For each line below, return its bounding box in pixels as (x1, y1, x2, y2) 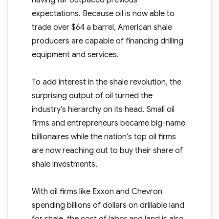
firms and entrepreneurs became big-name (31, 118, 185, 129)
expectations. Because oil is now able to (31, 9, 175, 19)
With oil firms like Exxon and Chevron (31, 187, 162, 197)
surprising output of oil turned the (31, 91, 153, 101)
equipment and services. (31, 50, 119, 60)
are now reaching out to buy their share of (31, 146, 183, 156)
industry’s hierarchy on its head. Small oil (31, 105, 175, 115)
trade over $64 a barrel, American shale (31, 22, 172, 33)
